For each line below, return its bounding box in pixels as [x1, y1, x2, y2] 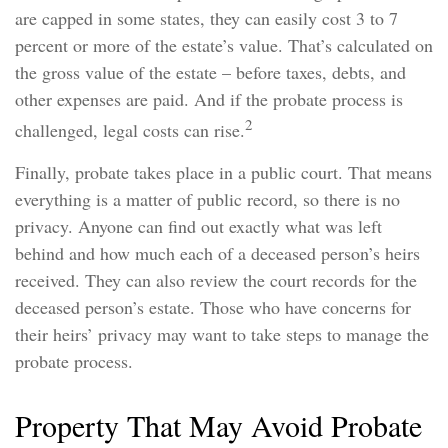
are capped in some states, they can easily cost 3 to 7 [15, 6, 398, 30]
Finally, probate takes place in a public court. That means [15, 160, 432, 184]
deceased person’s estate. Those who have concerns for [15, 295, 411, 319]
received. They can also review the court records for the [15, 268, 417, 292]
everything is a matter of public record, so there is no [15, 187, 400, 211]
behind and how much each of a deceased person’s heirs [15, 241, 420, 265]
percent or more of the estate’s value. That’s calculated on [15, 33, 433, 57]
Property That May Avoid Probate [15, 405, 422, 445]
